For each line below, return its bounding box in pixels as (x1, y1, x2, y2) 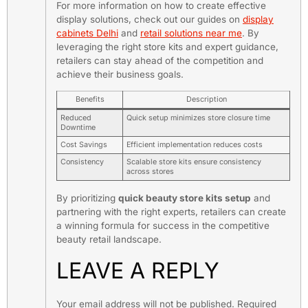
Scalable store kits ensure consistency (126, 157, 262, 167)
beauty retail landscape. (56, 234, 162, 245)
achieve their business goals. (56, 69, 184, 80)
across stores (126, 167, 175, 177)
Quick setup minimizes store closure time (126, 113, 271, 123)
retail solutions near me (140, 27, 242, 39)
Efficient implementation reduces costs (126, 140, 263, 150)
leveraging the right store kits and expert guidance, (56, 41, 278, 53)
